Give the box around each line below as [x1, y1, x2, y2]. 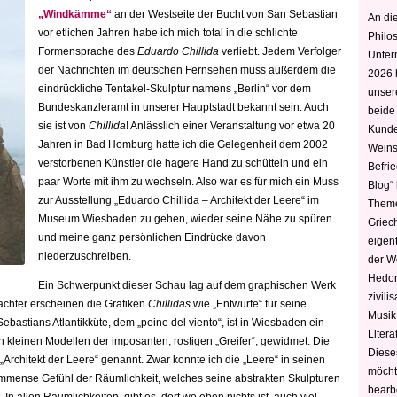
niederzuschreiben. [38, 250, 131, 262]
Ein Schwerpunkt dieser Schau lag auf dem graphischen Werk [38, 279, 336, 292]
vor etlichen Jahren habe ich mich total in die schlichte [38, 27, 298, 39]
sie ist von [38, 120, 89, 132]
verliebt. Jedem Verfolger [219, 45, 341, 58]
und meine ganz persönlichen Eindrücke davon [38, 231, 266, 244]
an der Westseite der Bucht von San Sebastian [112, 8, 338, 20]
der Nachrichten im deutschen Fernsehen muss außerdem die [38, 64, 336, 76]
